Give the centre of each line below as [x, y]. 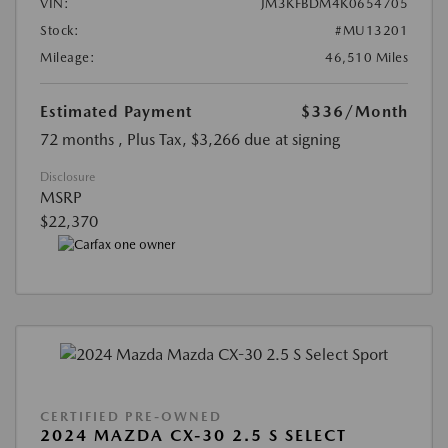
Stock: [59, 30]
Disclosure [67, 176]
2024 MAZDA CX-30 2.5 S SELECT [193, 436]
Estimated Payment [116, 111]
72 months [77, 139]
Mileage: [67, 57]
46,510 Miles [366, 57]
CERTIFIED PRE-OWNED [131, 417]
